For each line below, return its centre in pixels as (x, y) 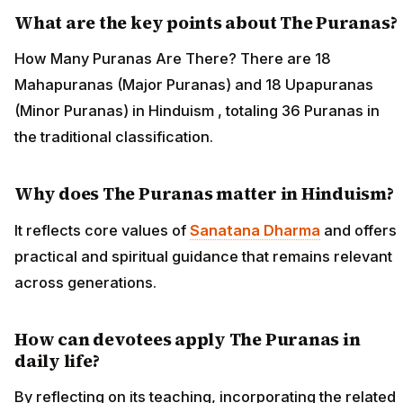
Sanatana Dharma (255, 230)
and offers (358, 230)
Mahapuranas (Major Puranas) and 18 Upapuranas (194, 85)
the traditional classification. (114, 137)
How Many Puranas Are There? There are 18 (173, 59)
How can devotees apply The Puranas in (188, 339)
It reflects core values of (102, 230)
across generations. (85, 282)
